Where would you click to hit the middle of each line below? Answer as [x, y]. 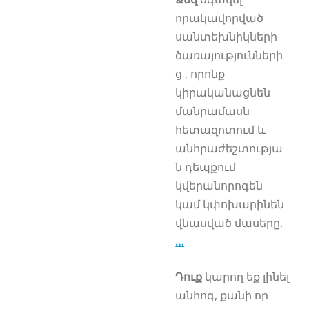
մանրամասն [213, 111]
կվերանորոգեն [219, 185]
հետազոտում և [221, 129]
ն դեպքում [206, 167]
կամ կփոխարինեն [230, 204]
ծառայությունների [229, 55]
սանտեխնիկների [227, 36]
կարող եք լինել [246, 276]
